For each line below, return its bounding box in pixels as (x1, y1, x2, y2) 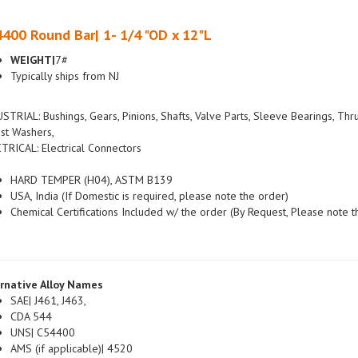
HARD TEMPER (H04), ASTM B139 (10, 153, 173, 168)
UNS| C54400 (10, 306, 75, 320)
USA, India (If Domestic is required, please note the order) (10, 169, 288, 184)
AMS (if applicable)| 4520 (10, 322, 133, 336)
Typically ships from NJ (10, 50, 119, 64)
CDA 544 (10, 290, 52, 304)
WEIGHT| (10, 34, 55, 48)
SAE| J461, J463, (10, 274, 86, 288)
